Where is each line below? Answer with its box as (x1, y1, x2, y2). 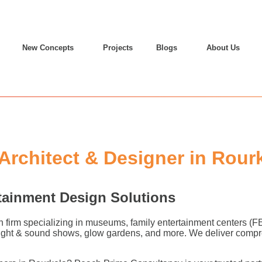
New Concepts (22, 43, 74, 53)
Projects (103, 43, 133, 53)
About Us (206, 43, 240, 53)
